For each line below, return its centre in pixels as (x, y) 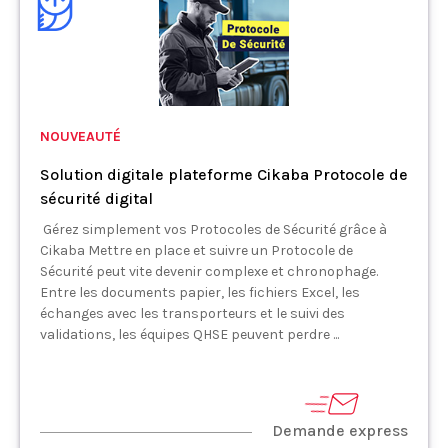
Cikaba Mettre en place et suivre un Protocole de (196, 250)
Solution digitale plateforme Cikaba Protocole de (224, 174)
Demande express (340, 430)
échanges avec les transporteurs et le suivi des (192, 313)
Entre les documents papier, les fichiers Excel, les (200, 292)
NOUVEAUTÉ (80, 136)
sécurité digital (96, 198)
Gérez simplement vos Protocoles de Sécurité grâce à (213, 229)
